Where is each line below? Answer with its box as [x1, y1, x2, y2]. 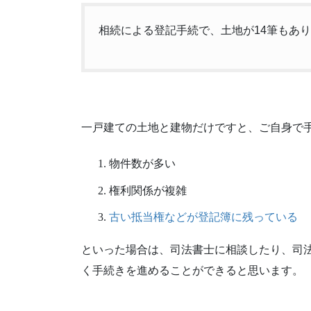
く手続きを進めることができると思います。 [81, 264, 303, 277]
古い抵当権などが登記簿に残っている [109, 211, 298, 224]
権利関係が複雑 [109, 184, 187, 196]
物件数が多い [109, 157, 176, 169]
